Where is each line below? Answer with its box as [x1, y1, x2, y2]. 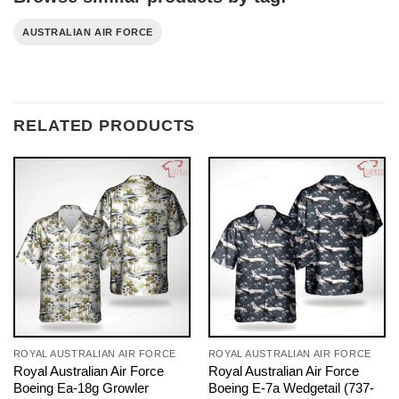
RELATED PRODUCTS [13, 116, 196, 134]
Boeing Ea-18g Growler [12, 380, 149, 396]
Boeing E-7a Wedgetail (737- [208, 380, 374, 396]
